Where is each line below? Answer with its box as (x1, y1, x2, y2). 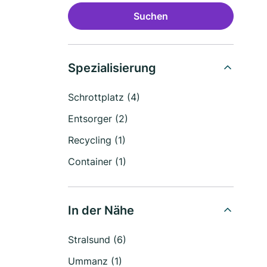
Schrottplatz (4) (68, 91, 140, 103)
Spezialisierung (68, 61, 156, 75)
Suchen (133, 10, 168, 22)
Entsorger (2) (68, 113, 128, 125)
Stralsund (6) (68, 234, 126, 246)
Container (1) (68, 156, 126, 167)
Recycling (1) (68, 134, 126, 146)
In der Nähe (68, 203, 134, 218)
